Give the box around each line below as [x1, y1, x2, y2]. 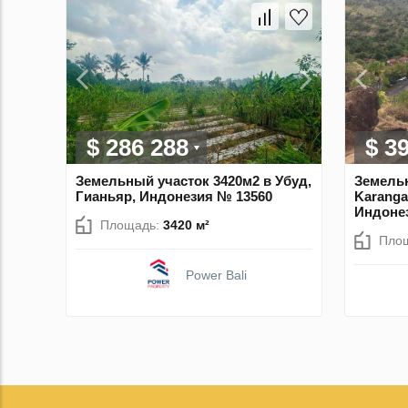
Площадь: [100, 217, 163, 232]
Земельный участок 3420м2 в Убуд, [76, 172, 311, 189]
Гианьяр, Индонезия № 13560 [76, 188, 272, 204]
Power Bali [185, 267, 247, 282]
